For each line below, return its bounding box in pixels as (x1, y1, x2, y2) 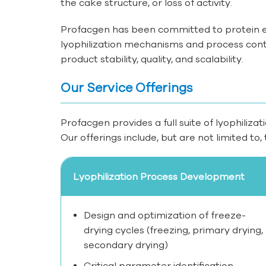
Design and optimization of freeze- (84, 210, 246, 221)
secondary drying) (84, 239, 168, 251)
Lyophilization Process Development (73, 171, 245, 182)
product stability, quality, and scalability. (61, 53, 243, 65)
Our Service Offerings (61, 81, 193, 95)
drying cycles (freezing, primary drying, (84, 224, 263, 236)
